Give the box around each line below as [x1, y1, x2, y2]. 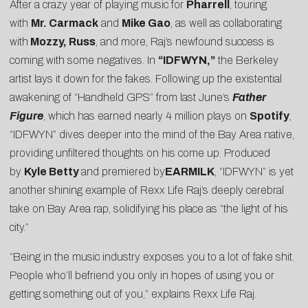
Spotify [250, 109, 289, 122]
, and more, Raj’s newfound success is [96, 35, 274, 47]
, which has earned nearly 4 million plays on [43, 109, 250, 122]
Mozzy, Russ [28, 35, 96, 47]
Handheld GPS [78, 91, 150, 103]
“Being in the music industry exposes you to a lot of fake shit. [10, 250, 294, 263]
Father [232, 91, 266, 103]
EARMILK [165, 165, 214, 177]
